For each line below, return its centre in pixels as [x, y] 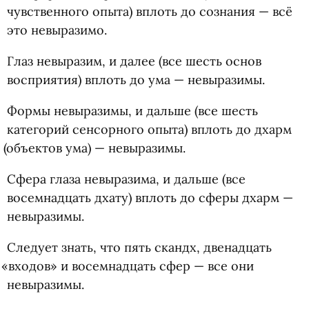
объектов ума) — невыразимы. [96, 148]
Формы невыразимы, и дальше [99, 111]
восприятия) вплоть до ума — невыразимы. [136, 80]
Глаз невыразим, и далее [81, 61]
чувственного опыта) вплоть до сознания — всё [150, 11]
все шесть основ [212, 61]
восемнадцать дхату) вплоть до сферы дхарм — [150, 198]
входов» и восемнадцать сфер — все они [131, 266]
